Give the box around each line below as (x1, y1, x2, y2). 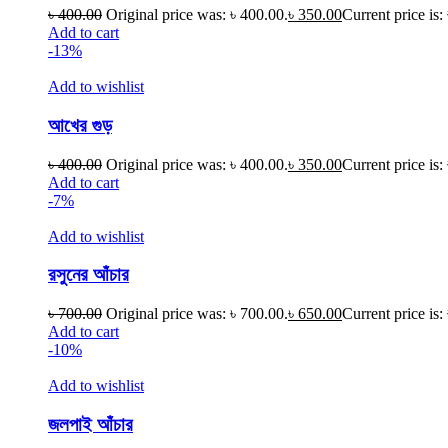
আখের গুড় (48, 114, 112, 136)
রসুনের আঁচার (48, 264, 129, 286)
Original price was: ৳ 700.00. (106, 304, 288, 322)
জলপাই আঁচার (48, 413, 133, 435)
